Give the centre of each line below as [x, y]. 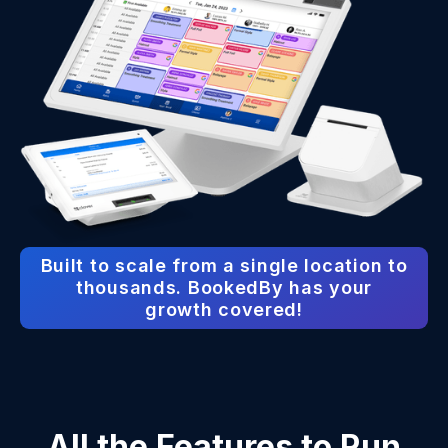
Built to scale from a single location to [224, 265]
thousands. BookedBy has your [224, 287]
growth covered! [224, 309]
